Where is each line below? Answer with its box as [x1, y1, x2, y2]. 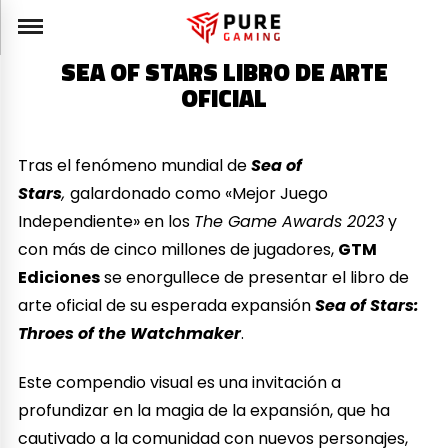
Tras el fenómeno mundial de [18, 153, 252, 177]
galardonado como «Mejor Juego [70, 181, 329, 205]
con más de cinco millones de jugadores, [18, 237, 339, 261]
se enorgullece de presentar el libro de [100, 265, 410, 289]
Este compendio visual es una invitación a [18, 370, 342, 394]
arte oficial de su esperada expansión [18, 293, 316, 317]
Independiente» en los [18, 209, 195, 233]
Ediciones [18, 265, 101, 289]
